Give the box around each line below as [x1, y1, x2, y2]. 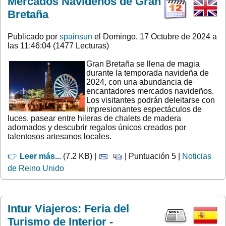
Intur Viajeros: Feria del [8, 202, 129, 215]
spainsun [60, 32, 92, 41]
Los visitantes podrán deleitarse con [86, 95, 215, 104]
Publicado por [8, 32, 60, 41]
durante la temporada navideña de [86, 68, 209, 77]
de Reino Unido [8, 163, 64, 173]
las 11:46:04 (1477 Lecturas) [8, 41, 109, 50]
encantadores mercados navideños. [86, 86, 214, 95]
